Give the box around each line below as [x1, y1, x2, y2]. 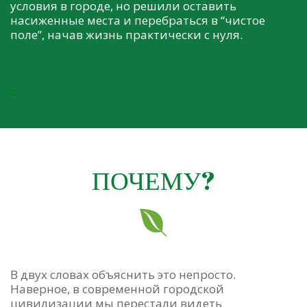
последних [90, 265, 217, 297]
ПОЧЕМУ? [92, 163, 215, 198]
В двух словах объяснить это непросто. [10, 267, 236, 283]
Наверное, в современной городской [10, 281, 224, 297]
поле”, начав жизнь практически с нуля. [10, 27, 243, 43]
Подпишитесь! [68, 212, 239, 243]
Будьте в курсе [68, 238, 239, 270]
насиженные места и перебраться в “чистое [10, 12, 265, 29]
